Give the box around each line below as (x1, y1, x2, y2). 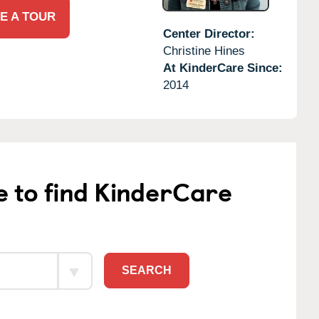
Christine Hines (162, 43, 245, 58)
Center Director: (162, 26, 255, 41)
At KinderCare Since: (162, 61, 283, 75)
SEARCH (122, 264, 172, 276)
